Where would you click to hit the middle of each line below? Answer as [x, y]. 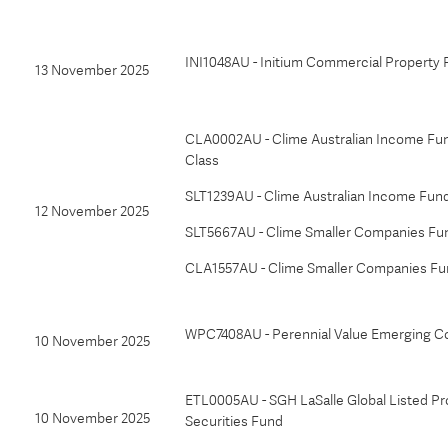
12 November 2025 [92, 211]
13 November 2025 [92, 70]
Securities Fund [234, 421]
